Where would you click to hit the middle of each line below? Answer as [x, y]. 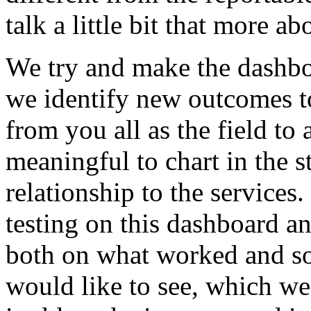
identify [86, 98]
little [97, 25]
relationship [70, 192]
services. [257, 192]
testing [42, 223]
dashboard [223, 223]
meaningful [68, 161]
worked [197, 254]
